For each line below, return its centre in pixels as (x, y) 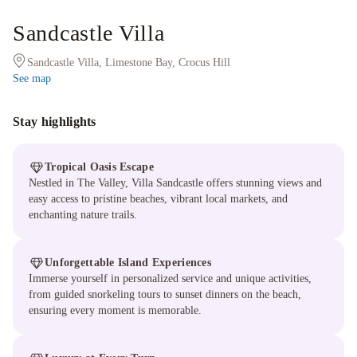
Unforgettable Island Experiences (128, 263)
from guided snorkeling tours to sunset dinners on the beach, (165, 294)
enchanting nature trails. (83, 215)
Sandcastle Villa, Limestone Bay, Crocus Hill (129, 63)
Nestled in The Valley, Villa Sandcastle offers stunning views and (175, 183)
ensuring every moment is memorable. (115, 310)
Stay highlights (55, 122)
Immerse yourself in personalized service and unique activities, (170, 279)
